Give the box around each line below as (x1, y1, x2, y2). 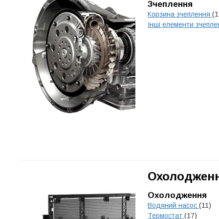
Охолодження (148, 191, 207, 200)
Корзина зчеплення (148, 10, 212, 18)
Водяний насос (148, 201, 199, 209)
